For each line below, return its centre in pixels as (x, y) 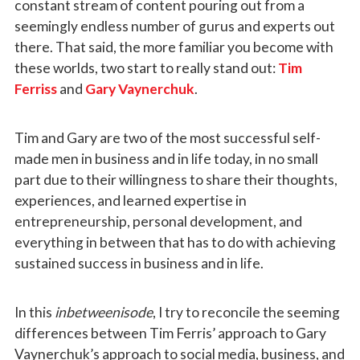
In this (34, 312)
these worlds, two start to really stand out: (146, 67)
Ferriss (35, 88)
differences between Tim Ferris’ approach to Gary (170, 333)
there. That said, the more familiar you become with (174, 47)
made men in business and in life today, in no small (166, 158)
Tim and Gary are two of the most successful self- (167, 137)
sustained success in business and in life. (139, 263)
